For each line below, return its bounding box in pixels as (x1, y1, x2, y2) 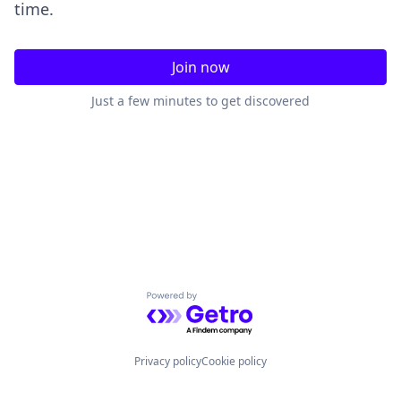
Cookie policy (201, 354, 267, 369)
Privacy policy (134, 354, 201, 369)
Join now (171, 57, 230, 77)
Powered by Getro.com (146, 291, 303, 311)
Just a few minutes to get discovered (91, 92, 310, 109)
